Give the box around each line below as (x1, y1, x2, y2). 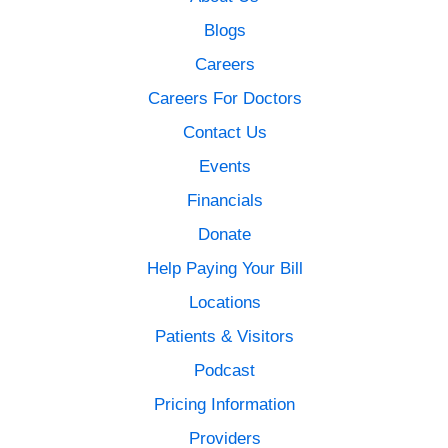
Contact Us (182, 122, 267, 143)
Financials (186, 190, 263, 211)
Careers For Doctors (147, 88, 302, 109)
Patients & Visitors (155, 326, 295, 347)
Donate (198, 224, 252, 245)
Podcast (194, 360, 256, 381)
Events (198, 156, 251, 177)
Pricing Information (154, 394, 296, 415)
